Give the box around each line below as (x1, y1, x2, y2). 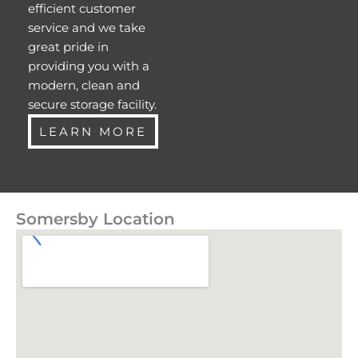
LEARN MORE (39, 124, 147, 140)
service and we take (28, 20, 145, 36)
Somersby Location (16, 209, 175, 229)
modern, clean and (28, 78, 140, 93)
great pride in (28, 39, 109, 55)
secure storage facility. (28, 97, 157, 113)
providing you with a (28, 58, 149, 74)
